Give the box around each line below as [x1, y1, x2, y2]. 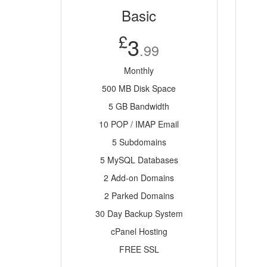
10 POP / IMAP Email [99, 118, 179, 130]
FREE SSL [119, 243, 159, 255]
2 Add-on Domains [104, 172, 175, 184]
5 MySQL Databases [100, 154, 178, 166]
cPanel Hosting [110, 225, 167, 237]
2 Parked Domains [104, 190, 174, 201]
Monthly [124, 64, 154, 76]
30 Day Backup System [95, 207, 183, 219]
